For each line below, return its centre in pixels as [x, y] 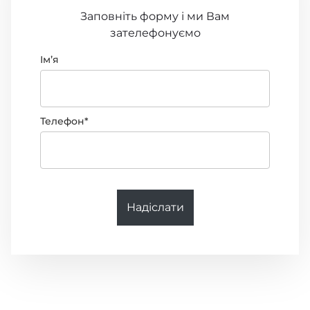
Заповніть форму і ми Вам [155, 17]
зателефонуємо [155, 33]
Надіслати [155, 208]
